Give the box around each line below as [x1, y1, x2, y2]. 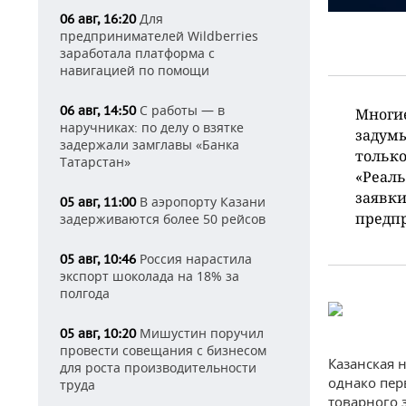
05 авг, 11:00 [60, 194, 136, 210]
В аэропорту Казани [136, 193, 266, 210]
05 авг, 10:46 [60, 251, 136, 267]
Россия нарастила [136, 250, 252, 267]
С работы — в [136, 101, 225, 119]
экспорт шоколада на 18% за [60, 267, 239, 285]
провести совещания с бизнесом [60, 342, 266, 359]
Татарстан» [60, 153, 130, 170]
